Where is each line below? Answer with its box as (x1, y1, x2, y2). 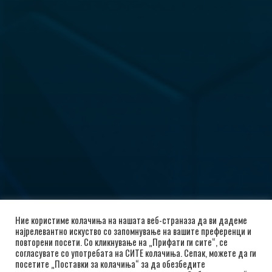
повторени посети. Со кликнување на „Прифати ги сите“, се (15, 236, 228, 248)
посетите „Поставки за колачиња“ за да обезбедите (15, 257, 205, 270)
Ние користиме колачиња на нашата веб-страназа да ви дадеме (15, 214, 247, 226)
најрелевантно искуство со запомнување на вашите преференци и (15, 225, 251, 237)
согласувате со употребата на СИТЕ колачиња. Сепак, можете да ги (15, 246, 256, 259)
